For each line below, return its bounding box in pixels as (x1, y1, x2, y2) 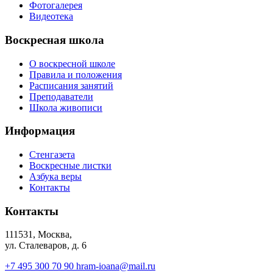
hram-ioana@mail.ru (76, 261, 155, 272)
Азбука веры (29, 171, 82, 182)
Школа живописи (29, 102, 102, 113)
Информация (5, 124, 75, 138)
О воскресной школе (29, 58, 115, 69)
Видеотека (29, 11, 73, 22)
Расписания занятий (29, 80, 113, 91)
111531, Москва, (5, 229, 72, 240)
